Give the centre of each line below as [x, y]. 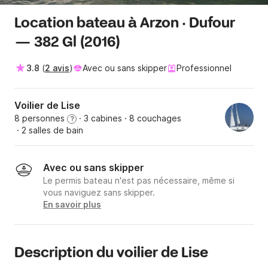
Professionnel [204, 68]
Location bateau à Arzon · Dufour [125, 24]
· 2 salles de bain [49, 130]
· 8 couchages [152, 118]
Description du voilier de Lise [111, 254]
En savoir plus [72, 205]
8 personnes [41, 118]
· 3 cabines [99, 118]
